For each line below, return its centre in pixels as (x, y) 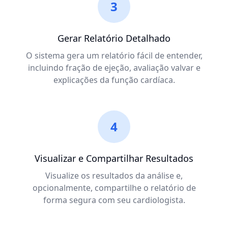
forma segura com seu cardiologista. (114, 200)
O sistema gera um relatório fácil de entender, (114, 55)
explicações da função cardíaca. (114, 80)
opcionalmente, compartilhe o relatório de (114, 188)
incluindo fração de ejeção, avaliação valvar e (114, 68)
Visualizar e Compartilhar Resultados (114, 158)
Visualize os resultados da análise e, (114, 176)
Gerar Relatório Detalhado (114, 38)
